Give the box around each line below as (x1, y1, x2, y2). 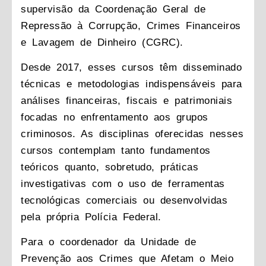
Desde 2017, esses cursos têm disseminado (21, 61, 242, 73)
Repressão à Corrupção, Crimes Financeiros (21, 20, 241, 31)
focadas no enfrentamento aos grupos (21, 111, 208, 123)
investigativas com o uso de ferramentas (21, 178, 225, 189)
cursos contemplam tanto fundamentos (21, 144, 211, 156)
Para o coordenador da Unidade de (21, 236, 196, 248)
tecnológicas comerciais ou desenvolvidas (21, 194, 227, 206)
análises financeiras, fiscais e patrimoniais (21, 94, 232, 106)
